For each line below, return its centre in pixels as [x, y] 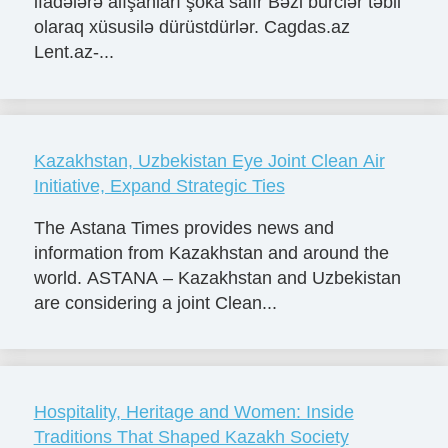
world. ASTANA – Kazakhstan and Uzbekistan [217, 277]
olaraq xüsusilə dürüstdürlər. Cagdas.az [191, 26]
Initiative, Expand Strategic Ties [159, 185]
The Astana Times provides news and [183, 227]
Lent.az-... [73, 51]
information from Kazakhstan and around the [211, 252]
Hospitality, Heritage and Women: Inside [193, 411]
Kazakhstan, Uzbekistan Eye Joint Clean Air [209, 160]
